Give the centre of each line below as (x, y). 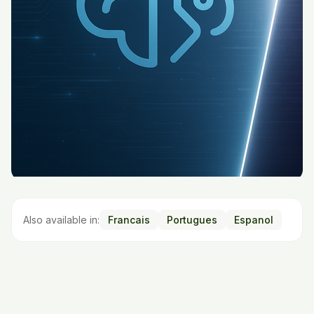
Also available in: (61, 220)
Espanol (254, 220)
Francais (129, 220)
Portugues (192, 220)
